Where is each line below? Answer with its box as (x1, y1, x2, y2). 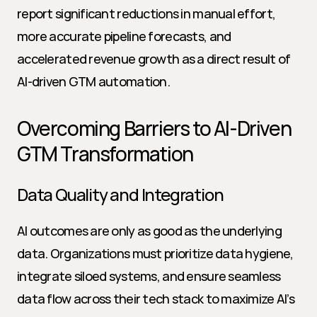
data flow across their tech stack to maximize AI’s (17, 290, 294, 307)
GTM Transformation (17, 140, 193, 167)
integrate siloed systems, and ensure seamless (17, 267, 281, 284)
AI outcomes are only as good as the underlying (17, 222, 282, 239)
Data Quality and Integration (17, 183, 224, 206)
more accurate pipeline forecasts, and (17, 28, 231, 45)
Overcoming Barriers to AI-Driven (17, 115, 292, 142)
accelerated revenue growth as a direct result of (17, 50, 291, 67)
